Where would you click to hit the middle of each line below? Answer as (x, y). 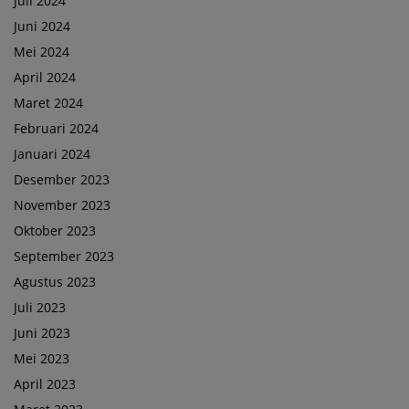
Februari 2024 (56, 129)
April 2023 (45, 384)
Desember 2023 (62, 180)
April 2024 (45, 78)
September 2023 (64, 257)
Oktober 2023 (55, 231)
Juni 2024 (42, 26)
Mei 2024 (42, 52)
